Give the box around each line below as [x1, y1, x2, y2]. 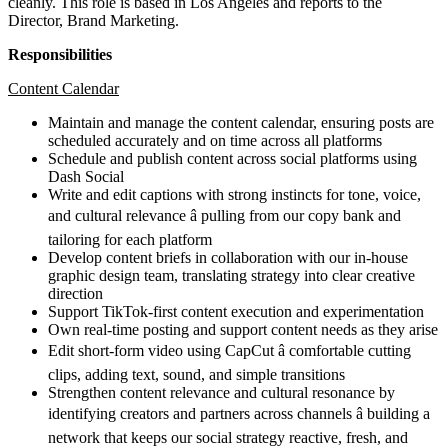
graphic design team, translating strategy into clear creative [48, 266, 415, 284]
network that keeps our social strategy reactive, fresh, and [48, 428, 408, 446]
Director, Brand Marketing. [8, 11, 179, 29]
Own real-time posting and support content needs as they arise [48, 320, 438, 338]
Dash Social [48, 167, 124, 185]
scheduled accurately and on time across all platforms [48, 131, 382, 149]
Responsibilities [8, 45, 112, 63]
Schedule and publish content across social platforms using [48, 149, 417, 167]
